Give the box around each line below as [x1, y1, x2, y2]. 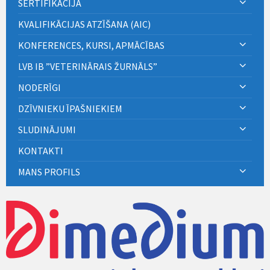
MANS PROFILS [18, 165, 80, 178]
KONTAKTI [18, 144, 63, 157]
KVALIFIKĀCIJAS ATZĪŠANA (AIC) [18, 17, 151, 30]
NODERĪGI [18, 81, 61, 93]
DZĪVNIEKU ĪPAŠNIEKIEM [18, 102, 122, 115]
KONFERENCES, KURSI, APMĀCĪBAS [18, 39, 165, 51]
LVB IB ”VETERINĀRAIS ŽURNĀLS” [18, 60, 157, 72]
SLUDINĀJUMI [18, 123, 76, 136]
